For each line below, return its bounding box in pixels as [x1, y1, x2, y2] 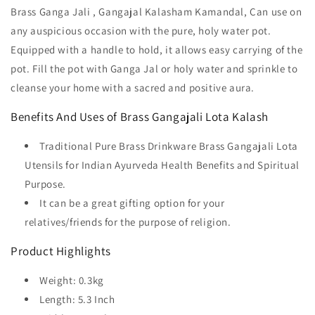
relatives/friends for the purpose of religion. [25, 214, 231, 229]
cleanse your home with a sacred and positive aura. [11, 80, 255, 94]
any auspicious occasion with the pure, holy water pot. [11, 23, 271, 37]
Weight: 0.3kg [39, 273, 104, 287]
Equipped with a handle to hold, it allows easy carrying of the [11, 42, 303, 56]
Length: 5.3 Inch [39, 292, 115, 306]
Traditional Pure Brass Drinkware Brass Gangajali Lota [39, 139, 298, 153]
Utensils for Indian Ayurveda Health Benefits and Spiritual [25, 157, 300, 172]
